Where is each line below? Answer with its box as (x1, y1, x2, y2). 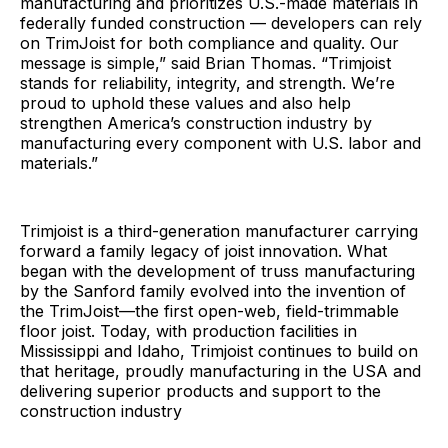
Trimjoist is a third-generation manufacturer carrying (20, 220, 418, 241)
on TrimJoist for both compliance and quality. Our (20, 32, 399, 53)
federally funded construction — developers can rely (20, 12, 422, 33)
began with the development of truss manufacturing (20, 260, 415, 281)
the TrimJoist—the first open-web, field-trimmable (20, 300, 399, 321)
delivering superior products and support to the (20, 380, 381, 401)
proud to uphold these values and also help (20, 92, 351, 113)
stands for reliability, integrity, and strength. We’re (20, 72, 395, 93)
